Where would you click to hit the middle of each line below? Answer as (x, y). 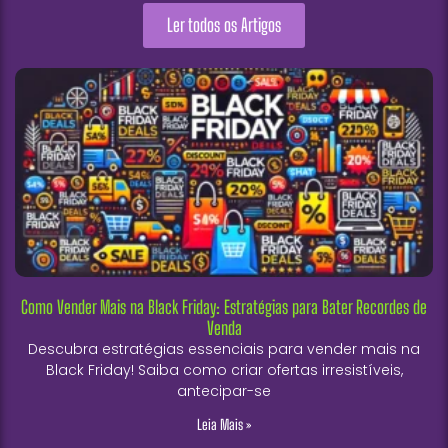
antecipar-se (224, 391)
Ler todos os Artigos (224, 25)
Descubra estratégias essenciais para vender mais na (224, 349)
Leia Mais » (224, 425)
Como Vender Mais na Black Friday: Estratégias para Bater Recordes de (224, 307)
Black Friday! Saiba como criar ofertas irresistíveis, (224, 370)
